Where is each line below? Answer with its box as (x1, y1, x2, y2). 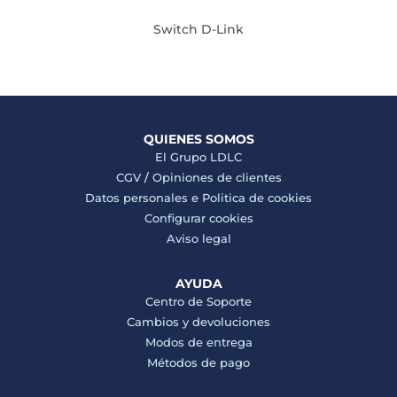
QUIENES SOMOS (143, 131, 254, 147)
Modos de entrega (144, 335, 253, 349)
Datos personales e (85, 191, 202, 205)
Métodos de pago (147, 355, 250, 370)
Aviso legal (166, 231, 231, 245)
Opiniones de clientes (152, 170, 282, 184)
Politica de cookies (202, 191, 312, 205)
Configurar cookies (144, 211, 253, 225)
